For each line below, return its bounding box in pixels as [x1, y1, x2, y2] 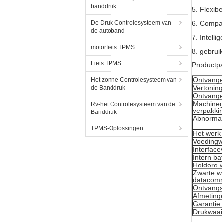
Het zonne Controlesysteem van [91, 76, 177, 83]
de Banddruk [91, 84, 125, 91]
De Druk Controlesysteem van [91, 19, 171, 26]
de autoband [91, 27, 125, 34]
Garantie [193, 200, 220, 208]
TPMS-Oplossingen [91, 125, 143, 132]
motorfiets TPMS [91, 44, 135, 51]
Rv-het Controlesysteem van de [91, 101, 175, 108]
